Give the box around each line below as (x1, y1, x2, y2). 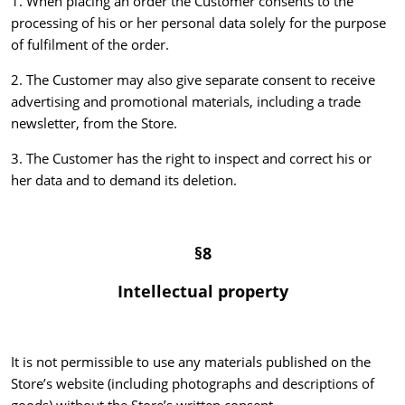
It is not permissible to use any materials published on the (11, 353, 371, 372)
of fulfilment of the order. (11, 35, 169, 54)
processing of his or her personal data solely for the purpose (11, 14, 386, 33)
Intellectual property (117, 280, 288, 303)
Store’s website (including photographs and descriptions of (11, 374, 374, 393)
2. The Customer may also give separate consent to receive (11, 71, 375, 89)
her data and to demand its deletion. (11, 171, 237, 190)
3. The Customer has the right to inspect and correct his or (11, 149, 372, 168)
